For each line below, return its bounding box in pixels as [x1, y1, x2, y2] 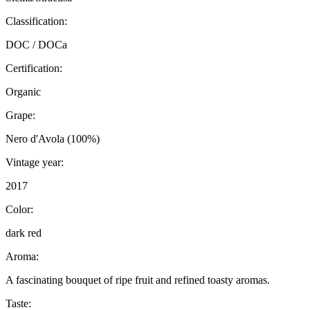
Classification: [6, 15, 67, 28]
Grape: [6, 109, 35, 122]
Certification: [6, 62, 62, 75]
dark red [6, 227, 42, 239]
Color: [6, 203, 33, 216]
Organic [6, 86, 41, 98]
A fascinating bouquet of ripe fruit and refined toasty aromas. [6, 274, 270, 286]
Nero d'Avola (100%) [6, 133, 100, 145]
